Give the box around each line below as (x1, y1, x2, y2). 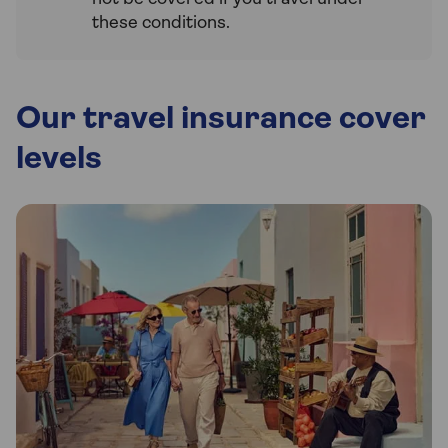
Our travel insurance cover (16, 103, 426, 136)
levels (16, 143, 102, 176)
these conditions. (92, 13, 230, 33)
